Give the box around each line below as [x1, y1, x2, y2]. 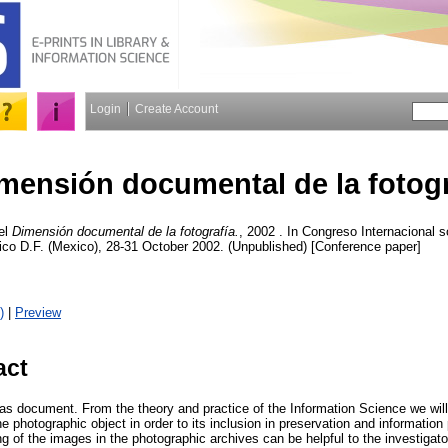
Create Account [135, 102, 218, 116]
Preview [15, 304, 61, 320]
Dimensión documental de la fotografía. [12, 223, 239, 239]
